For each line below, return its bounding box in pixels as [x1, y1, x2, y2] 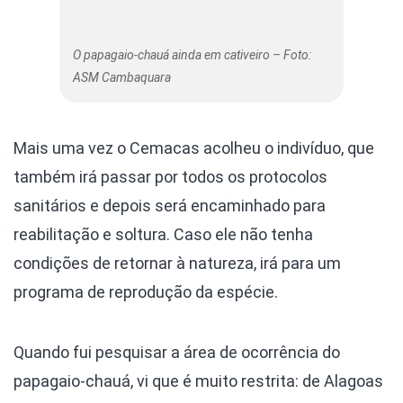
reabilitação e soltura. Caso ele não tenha [13, 225, 313, 245]
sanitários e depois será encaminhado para [13, 196, 326, 216]
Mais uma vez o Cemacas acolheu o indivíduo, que [13, 139, 374, 158]
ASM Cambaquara [73, 70, 171, 85]
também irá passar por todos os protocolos [13, 167, 327, 187]
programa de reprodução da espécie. [13, 282, 278, 302]
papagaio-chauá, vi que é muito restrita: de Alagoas [13, 372, 383, 391]
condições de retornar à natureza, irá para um [13, 254, 341, 273]
